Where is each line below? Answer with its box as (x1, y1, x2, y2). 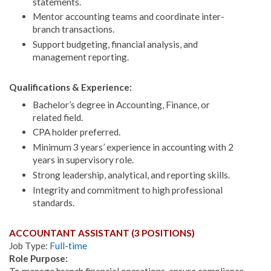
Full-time (50, 240, 87, 251)
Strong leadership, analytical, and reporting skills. (32, 169, 230, 181)
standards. (32, 197, 74, 209)
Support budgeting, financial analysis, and (32, 39, 198, 50)
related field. (32, 111, 83, 123)
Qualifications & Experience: (9, 81, 134, 93)
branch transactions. (32, 24, 114, 35)
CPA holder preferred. (32, 126, 120, 138)
